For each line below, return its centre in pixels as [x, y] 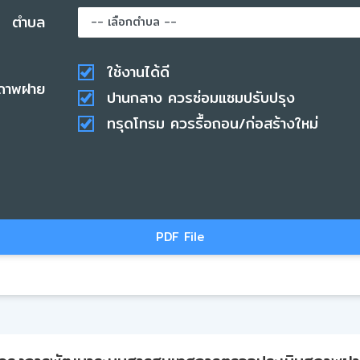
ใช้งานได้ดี [138, 72]
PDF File [180, 236]
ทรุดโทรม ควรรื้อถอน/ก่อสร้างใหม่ [213, 123]
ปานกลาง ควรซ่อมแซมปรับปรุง [201, 97]
